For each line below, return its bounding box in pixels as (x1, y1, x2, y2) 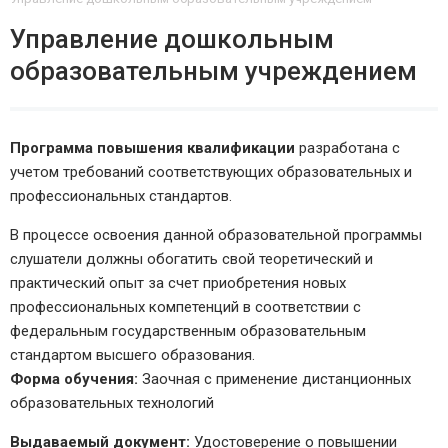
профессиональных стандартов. (10, 187, 232, 206)
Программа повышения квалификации (10, 139, 295, 158)
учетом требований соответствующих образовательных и (10, 163, 412, 182)
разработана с (295, 139, 400, 158)
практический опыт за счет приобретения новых (10, 274, 346, 293)
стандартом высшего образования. (10, 346, 255, 365)
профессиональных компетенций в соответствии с (10, 298, 361, 317)
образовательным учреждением (10, 56, 417, 87)
